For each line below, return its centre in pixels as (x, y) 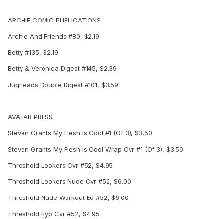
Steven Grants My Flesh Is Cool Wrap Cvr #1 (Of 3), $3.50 (96, 149)
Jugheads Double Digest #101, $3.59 (63, 85)
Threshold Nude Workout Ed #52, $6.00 (68, 198)
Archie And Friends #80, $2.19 (54, 36)
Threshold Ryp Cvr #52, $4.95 (54, 214)
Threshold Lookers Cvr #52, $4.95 (60, 165)
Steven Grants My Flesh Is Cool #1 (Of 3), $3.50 (80, 133)
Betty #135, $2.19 (33, 53)
